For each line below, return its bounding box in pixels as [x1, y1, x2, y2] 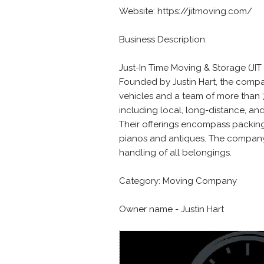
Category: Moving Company [119, 176, 237, 186]
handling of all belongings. [119, 147, 232, 158]
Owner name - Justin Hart [119, 204, 224, 214]
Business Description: [119, 34, 207, 45]
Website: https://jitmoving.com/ [119, 6, 252, 16]
